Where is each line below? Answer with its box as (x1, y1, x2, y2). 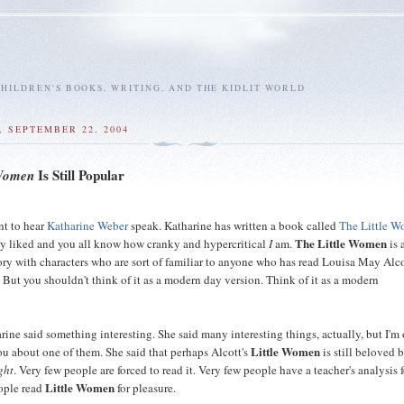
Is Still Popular (34, 164, 125, 185)
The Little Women (295, 234, 388, 252)
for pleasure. (115, 379, 177, 396)
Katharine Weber (47, 216, 129, 234)
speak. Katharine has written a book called (128, 216, 340, 234)
